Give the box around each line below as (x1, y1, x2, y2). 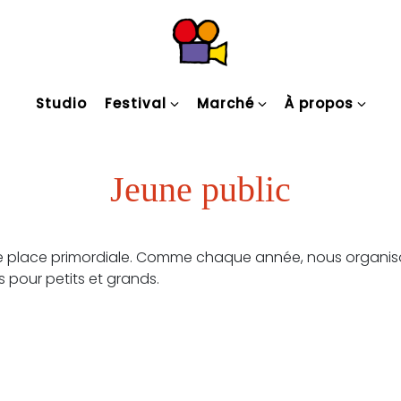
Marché (196, 94, 254, 114)
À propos (284, 94, 354, 114)
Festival (104, 94, 166, 114)
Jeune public (110, 169, 291, 210)
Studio (35, 94, 87, 114)
